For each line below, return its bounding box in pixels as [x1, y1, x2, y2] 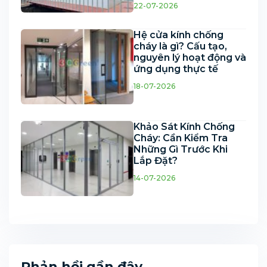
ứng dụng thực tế [133, 63, 218, 74]
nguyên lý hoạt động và [133, 51, 246, 63]
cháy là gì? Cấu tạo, [133, 40, 227, 52]
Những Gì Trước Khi [133, 143, 228, 155]
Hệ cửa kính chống [133, 29, 223, 41]
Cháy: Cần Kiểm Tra [133, 132, 228, 144]
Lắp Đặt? [133, 154, 178, 166]
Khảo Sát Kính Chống [133, 120, 235, 132]
